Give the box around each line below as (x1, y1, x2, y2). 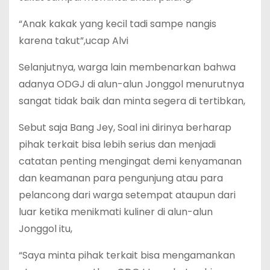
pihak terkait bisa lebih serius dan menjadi (19, 137, 216, 152)
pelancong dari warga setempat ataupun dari (19, 188, 236, 202)
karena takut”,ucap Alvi (19, 34, 128, 48)
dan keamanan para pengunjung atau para (19, 171, 223, 186)
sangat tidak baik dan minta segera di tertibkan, (19, 94, 245, 108)
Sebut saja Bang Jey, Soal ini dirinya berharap (19, 121, 231, 135)
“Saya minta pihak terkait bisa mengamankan (19, 248, 235, 263)
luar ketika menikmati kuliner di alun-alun (19, 205, 213, 219)
